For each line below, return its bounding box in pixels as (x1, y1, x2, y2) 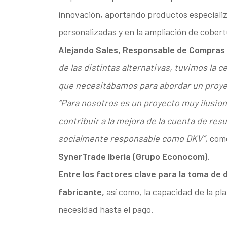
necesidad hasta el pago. (58, 204, 154, 215)
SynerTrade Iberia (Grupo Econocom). (58, 150, 209, 162)
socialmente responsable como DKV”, (58, 133, 208, 144)
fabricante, (58, 186, 104, 198)
